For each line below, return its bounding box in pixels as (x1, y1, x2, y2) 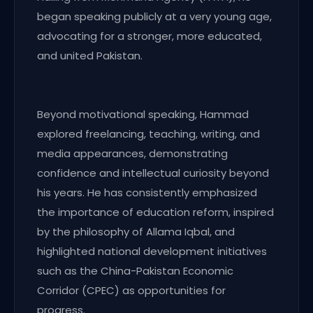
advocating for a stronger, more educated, (37, 29, 262, 44)
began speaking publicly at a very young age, (37, 9, 272, 24)
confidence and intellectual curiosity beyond (37, 166, 269, 181)
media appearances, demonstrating (37, 146, 228, 161)
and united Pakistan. (37, 48, 143, 64)
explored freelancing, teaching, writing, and (37, 126, 260, 142)
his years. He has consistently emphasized (37, 185, 257, 201)
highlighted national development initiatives (37, 244, 267, 259)
